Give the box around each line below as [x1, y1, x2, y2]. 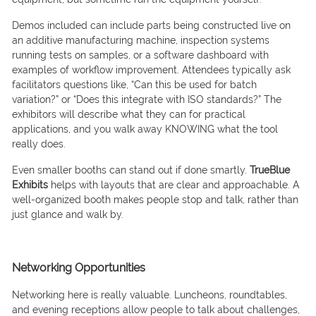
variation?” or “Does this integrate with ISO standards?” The [11, 94, 281, 106]
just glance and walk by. [11, 209, 123, 221]
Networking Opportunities [11, 261, 145, 275]
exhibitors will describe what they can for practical [11, 109, 245, 121]
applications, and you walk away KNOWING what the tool [11, 123, 278, 135]
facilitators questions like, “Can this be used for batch [11, 79, 257, 91]
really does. [11, 138, 68, 150]
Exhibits [11, 179, 48, 191]
